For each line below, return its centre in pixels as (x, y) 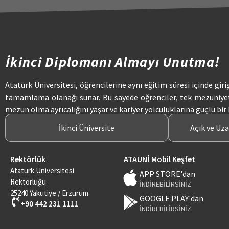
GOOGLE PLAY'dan (171, 199)
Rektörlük (28, 159)
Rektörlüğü (28, 182)
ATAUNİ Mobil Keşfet (159, 159)
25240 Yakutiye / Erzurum (51, 193)
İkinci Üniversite (87, 128)
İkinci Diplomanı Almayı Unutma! (113, 62)
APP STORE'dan (167, 174)
